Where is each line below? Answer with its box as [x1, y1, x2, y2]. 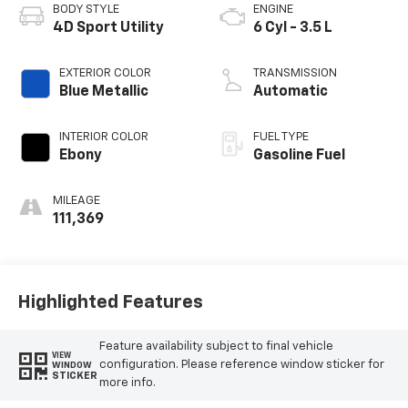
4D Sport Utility [52, 20, 164, 36]
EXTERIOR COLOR [58, 66, 151, 79]
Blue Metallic [58, 84, 148, 99]
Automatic [253, 84, 328, 99]
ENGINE [253, 3, 293, 15]
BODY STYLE [52, 3, 119, 15]
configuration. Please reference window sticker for [98, 359, 384, 372]
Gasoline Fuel [253, 148, 345, 163]
